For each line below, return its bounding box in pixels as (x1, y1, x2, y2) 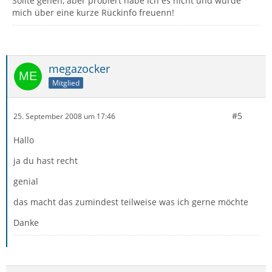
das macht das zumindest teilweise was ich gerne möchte (13, 196, 248, 208)
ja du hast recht (13, 155, 78, 166)
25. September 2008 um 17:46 (13, 110, 115, 121)
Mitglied (52, 77, 80, 88)
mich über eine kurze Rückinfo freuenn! (12, 7, 174, 18)
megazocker (49, 61, 110, 76)
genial (13, 175, 38, 187)
